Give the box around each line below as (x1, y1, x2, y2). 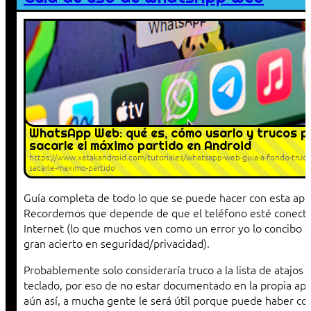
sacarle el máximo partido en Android (29, 137, 251, 154)
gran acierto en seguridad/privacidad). (24, 235, 210, 251)
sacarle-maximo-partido (29, 162, 115, 174)
